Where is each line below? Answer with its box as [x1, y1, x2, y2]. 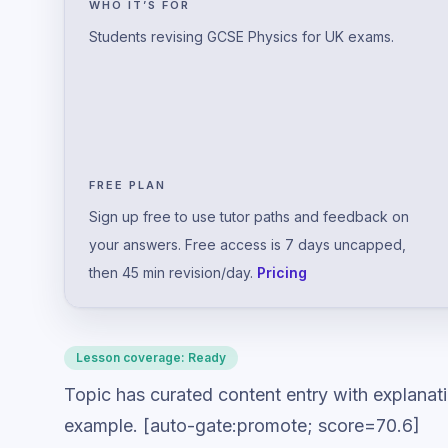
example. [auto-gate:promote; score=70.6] [64, 414, 420, 436]
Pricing [257, 263, 307, 281]
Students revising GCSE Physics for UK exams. [89, 27, 394, 45]
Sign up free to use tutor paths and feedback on [89, 207, 409, 225]
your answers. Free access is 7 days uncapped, [89, 235, 406, 253]
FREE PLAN [89, 177, 166, 192]
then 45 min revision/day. [89, 263, 253, 281]
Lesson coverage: [76, 349, 185, 365]
